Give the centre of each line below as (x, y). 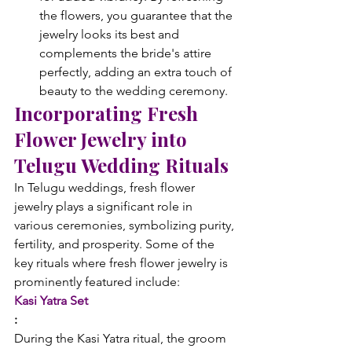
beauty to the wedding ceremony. (134, 91)
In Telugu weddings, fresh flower (106, 187)
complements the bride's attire (127, 53)
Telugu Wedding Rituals (121, 165)
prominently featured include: (97, 282)
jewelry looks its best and (111, 34)
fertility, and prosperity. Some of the (116, 244)
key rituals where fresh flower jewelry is (123, 263)
